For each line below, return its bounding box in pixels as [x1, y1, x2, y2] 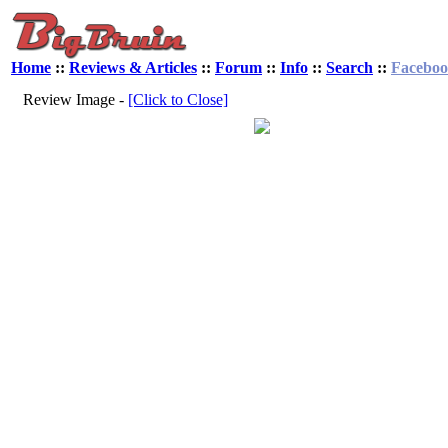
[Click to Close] [128, 91, 228, 108]
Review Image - [23, 91, 128, 108]
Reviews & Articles [69, 59, 197, 76]
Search [326, 59, 373, 76]
